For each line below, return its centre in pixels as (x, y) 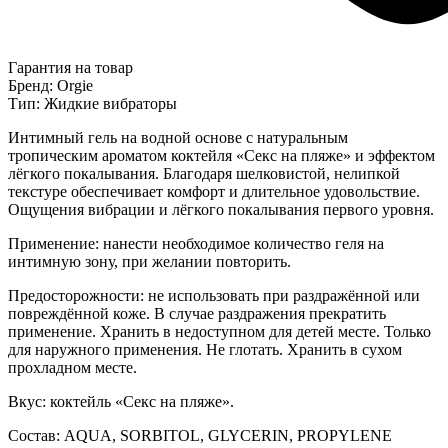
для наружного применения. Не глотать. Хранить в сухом (205, 349)
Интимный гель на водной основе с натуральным (178, 137)
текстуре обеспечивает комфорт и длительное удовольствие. (214, 191)
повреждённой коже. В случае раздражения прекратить (197, 313)
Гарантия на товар (70, 67)
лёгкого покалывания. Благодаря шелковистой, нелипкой (204, 173)
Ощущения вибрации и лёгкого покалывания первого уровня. (221, 209)
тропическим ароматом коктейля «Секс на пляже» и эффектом (221, 155)
